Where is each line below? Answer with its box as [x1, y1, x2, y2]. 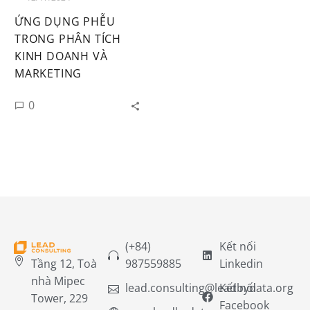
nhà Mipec [31, 273, 85, 289]
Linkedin [219, 255, 263, 271]
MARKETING [15, 65, 82, 81]
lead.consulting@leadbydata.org [125, 280, 293, 295]
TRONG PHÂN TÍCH [15, 30, 122, 46]
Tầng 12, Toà [31, 255, 97, 271]
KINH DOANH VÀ [15, 48, 108, 64]
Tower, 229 [31, 290, 88, 306]
